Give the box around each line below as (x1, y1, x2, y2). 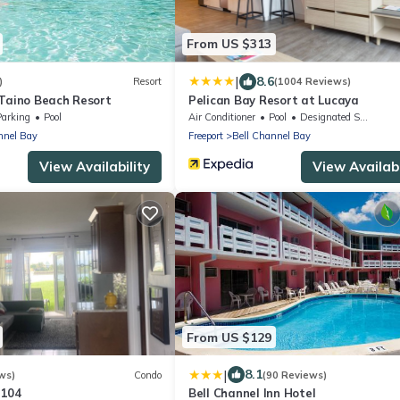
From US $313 (187, 36, 271, 53)
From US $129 (187, 329, 271, 346)
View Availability (39, 157, 150, 175)
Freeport (188, 129, 223, 142)
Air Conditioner (188, 110, 255, 123)
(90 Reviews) (262, 368, 327, 381)
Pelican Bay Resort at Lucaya (188, 92, 359, 107)
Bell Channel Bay (232, 129, 311, 142)
